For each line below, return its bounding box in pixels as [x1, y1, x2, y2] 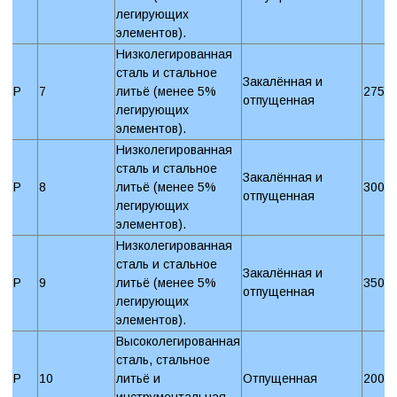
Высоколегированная [116, 333, 240, 348]
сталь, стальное [116, 352, 210, 367]
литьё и [116, 370, 160, 385]
